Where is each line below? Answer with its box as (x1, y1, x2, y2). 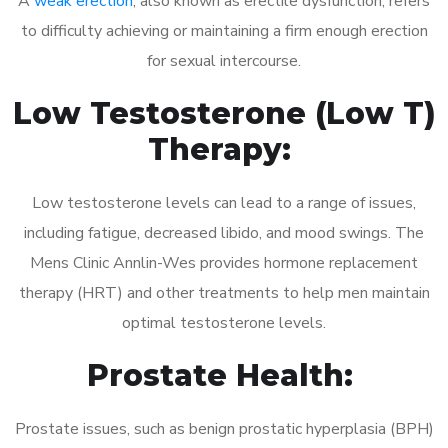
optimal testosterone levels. (122, 311, 326, 334)
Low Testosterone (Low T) (12, 94, 436, 132)
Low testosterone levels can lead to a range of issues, (32, 191, 416, 214)
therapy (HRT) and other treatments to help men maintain (18, 281, 430, 304)
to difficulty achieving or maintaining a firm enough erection (20, 19, 428, 42)
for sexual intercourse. (147, 49, 301, 72)
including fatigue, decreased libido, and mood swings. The (24, 221, 424, 244)
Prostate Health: (86, 356, 362, 394)
